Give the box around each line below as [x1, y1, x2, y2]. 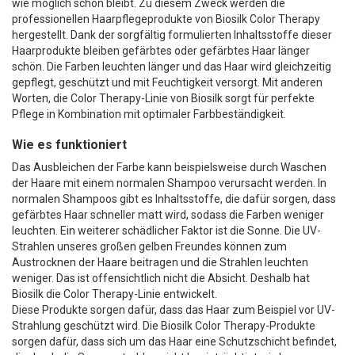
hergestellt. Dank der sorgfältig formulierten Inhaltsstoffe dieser [12, 29, 332, 42]
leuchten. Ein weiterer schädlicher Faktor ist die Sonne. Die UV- [12, 224, 321, 238]
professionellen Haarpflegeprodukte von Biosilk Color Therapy [12, 13, 320, 26]
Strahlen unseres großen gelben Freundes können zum [12, 240, 287, 254]
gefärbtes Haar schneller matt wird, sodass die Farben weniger [12, 208, 324, 222]
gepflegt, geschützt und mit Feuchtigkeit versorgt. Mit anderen [12, 76, 323, 90]
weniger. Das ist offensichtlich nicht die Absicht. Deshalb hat [12, 272, 310, 285]
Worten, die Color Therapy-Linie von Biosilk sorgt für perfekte [12, 92, 315, 105]
